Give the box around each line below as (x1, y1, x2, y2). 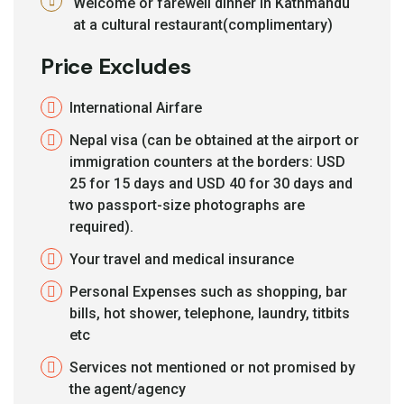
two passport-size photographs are (69, 196, 305, 214)
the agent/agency (69, 380, 186, 398)
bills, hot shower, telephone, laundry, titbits (69, 304, 350, 322)
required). (69, 217, 133, 235)
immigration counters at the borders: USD (69, 152, 345, 170)
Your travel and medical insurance (69, 250, 294, 268)
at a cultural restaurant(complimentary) (73, 15, 333, 33)
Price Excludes (41, 51, 191, 80)
